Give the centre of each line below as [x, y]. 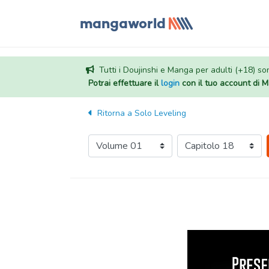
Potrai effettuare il [124, 83]
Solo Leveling [160, 113]
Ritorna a [115, 113]
